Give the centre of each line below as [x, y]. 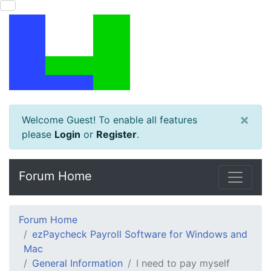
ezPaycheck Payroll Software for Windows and [140, 234]
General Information [77, 263]
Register [116, 134]
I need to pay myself [183, 263]
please [38, 134]
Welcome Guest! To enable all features [109, 120]
